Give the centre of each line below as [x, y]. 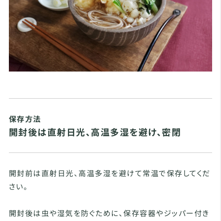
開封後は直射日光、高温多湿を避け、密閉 [95, 132]
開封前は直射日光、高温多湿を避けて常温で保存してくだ [110, 173]
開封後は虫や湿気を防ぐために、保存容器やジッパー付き [109, 213]
